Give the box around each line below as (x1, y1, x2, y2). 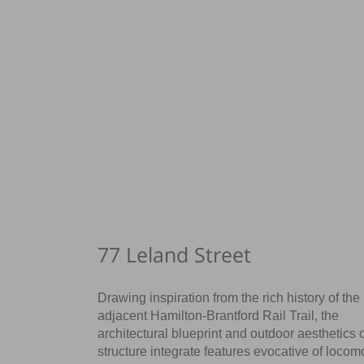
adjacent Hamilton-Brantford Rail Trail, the (97, 308, 340, 323)
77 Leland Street (97, 240, 252, 268)
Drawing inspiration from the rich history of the (97, 290, 361, 305)
